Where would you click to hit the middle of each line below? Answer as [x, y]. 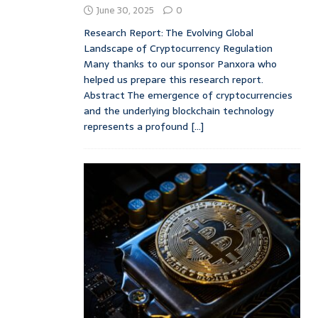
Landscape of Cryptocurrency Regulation [178, 48]
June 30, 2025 [125, 10]
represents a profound [137, 126]
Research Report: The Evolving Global [168, 32]
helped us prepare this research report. [173, 79]
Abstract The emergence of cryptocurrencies [188, 95]
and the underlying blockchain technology [179, 110]
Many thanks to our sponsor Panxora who [180, 64]
